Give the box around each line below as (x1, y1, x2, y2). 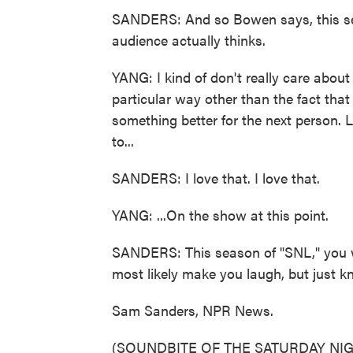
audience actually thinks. (112, 30, 266, 50)
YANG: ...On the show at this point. (112, 205, 329, 225)
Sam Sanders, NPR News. (112, 300, 273, 320)
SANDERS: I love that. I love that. (112, 168, 320, 188)
